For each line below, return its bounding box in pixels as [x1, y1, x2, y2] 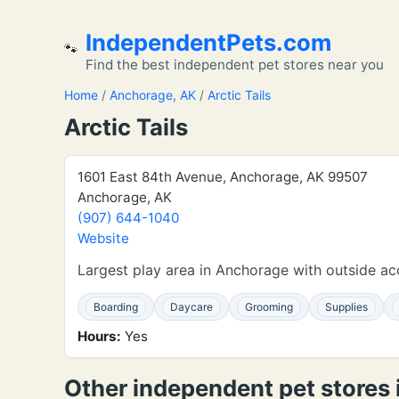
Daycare [170, 300, 213, 313]
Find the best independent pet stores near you [85, 56, 384, 73]
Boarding [94, 300, 138, 313]
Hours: [77, 328, 121, 345]
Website [77, 230, 129, 247]
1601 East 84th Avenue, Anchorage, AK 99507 [77, 168, 368, 185]
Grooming [245, 300, 293, 313]
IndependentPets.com [85, 28, 331, 56]
